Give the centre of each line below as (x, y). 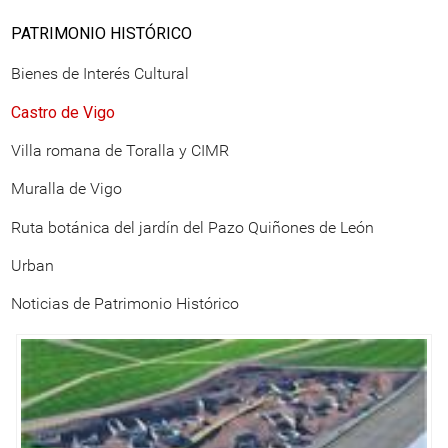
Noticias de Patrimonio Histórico (125, 304)
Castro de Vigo (63, 112)
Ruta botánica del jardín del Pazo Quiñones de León (192, 227)
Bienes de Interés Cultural (100, 74)
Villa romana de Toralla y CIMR (120, 150)
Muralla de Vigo (66, 189)
